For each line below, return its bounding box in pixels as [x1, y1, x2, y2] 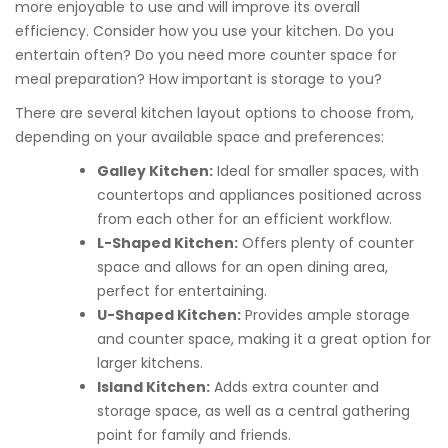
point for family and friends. [97, 425, 291, 445]
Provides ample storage [241, 305, 410, 325]
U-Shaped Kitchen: [97, 305, 241, 325]
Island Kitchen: [97, 377, 210, 397]
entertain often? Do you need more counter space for [15, 45, 397, 65]
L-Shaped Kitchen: [97, 233, 238, 253]
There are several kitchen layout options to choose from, [15, 103, 414, 123]
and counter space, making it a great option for [97, 329, 431, 349]
